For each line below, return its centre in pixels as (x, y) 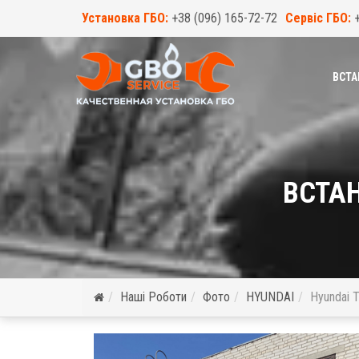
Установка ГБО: (127, 18)
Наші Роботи (153, 297)
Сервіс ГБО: (320, 18)
